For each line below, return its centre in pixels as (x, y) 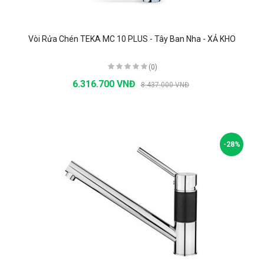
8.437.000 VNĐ (165, 85)
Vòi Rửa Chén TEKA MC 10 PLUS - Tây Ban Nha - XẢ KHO (132, 39)
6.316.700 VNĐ (105, 84)
